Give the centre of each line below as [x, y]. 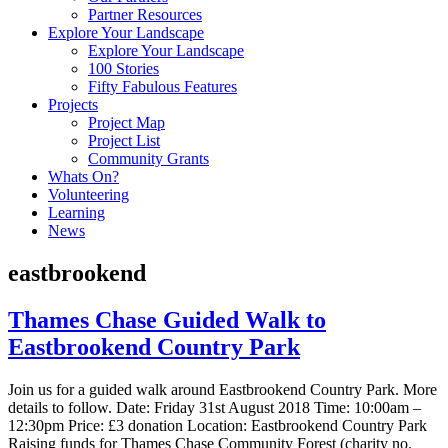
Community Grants [148, 158]
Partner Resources [145, 14]
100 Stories [123, 68]
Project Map [126, 122]
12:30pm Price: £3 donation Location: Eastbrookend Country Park [217, 425]
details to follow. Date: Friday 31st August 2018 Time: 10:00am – [214, 407]
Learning [76, 212]
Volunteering [88, 194]
